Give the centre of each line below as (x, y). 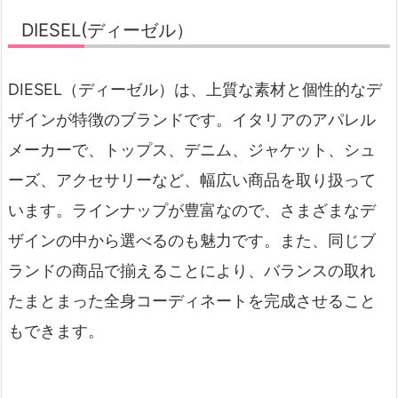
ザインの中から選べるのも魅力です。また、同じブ (192, 241)
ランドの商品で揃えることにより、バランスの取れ (192, 271)
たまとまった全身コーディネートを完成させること (192, 301)
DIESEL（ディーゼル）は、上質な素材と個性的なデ (195, 90)
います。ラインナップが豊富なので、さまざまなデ (192, 211)
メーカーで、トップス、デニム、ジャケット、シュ (192, 150)
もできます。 (56, 331)
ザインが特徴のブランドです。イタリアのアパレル (192, 120)
